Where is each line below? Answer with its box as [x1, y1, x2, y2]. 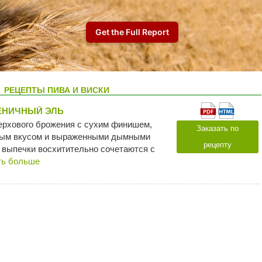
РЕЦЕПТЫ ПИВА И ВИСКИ [4, 85, 109, 95]
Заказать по [196, 124, 239, 133]
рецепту [203, 140, 232, 149]
